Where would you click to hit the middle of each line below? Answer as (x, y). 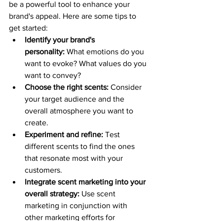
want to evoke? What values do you (87, 63)
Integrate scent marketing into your (86, 182)
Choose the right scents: (67, 87)
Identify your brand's (61, 39)
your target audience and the (75, 99)
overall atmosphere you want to (80, 110)
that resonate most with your (75, 158)
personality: (45, 51)
